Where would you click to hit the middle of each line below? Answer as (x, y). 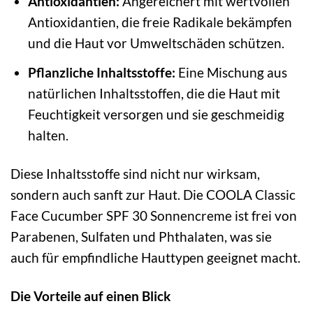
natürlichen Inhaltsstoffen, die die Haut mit (154, 93)
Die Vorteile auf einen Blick (90, 296)
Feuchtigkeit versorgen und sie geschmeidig (156, 114)
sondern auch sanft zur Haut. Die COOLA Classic (153, 194)
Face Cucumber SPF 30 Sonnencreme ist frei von (154, 215)
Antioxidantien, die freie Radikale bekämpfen (160, 22)
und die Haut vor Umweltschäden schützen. (156, 43)
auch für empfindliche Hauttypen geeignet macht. (155, 257)
